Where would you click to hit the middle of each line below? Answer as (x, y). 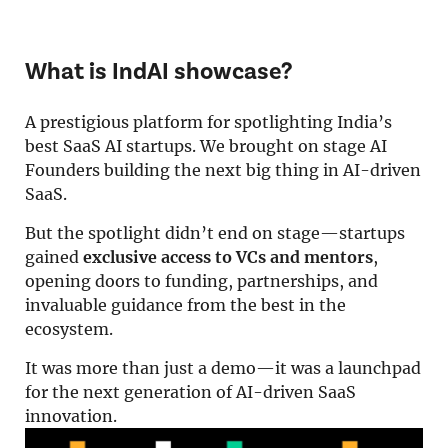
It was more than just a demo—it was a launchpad (223, 368)
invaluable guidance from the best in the (185, 305)
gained (54, 257)
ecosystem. (69, 329)
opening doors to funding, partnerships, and (201, 281)
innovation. (71, 416)
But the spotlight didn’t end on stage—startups (215, 233)
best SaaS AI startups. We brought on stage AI (206, 146)
